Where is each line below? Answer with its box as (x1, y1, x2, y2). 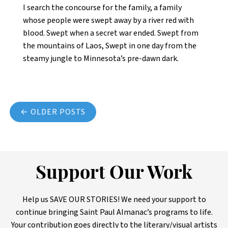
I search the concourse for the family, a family (23, 2, 182, 14)
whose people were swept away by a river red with (23, 15, 194, 26)
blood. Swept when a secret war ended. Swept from (23, 27, 198, 39)
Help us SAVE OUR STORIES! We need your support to (22, 194, 206, 206)
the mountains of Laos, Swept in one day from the (23, 40, 196, 52)
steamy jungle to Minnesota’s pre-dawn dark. (23, 53, 179, 65)
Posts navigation (7, 95, 131, 111)
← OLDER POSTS (20, 106, 85, 118)
